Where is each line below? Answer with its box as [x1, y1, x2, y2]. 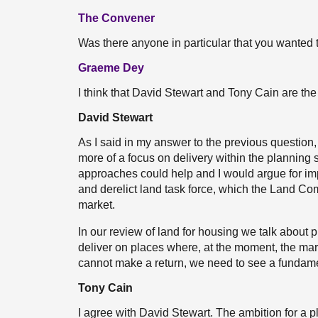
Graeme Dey [78, 62, 144, 74]
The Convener [78, 12, 155, 24]
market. [78, 199, 115, 211]
